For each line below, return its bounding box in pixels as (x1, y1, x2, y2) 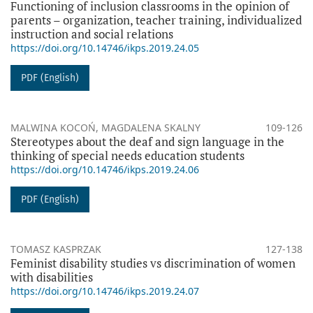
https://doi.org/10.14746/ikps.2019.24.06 (10, 162, 199, 176)
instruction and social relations (10, 25, 173, 42)
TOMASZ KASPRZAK (10, 242, 101, 256)
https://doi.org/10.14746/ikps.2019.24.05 (10, 41, 199, 54)
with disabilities (10, 268, 93, 285)
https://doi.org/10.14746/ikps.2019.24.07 (10, 284, 199, 298)
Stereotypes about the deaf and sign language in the (10, 133, 284, 150)
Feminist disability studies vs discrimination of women (10, 254, 296, 271)
